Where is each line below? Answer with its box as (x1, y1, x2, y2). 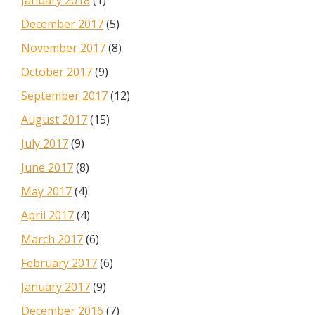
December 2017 (21, 16, 103, 32)
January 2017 (21, 279, 90, 295)
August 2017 (21, 112, 87, 127)
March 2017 (21, 231, 83, 247)
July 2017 (21, 136, 68, 151)
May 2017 (21, 184, 72, 199)
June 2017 (21, 160, 73, 175)
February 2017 (21, 255, 97, 271)
